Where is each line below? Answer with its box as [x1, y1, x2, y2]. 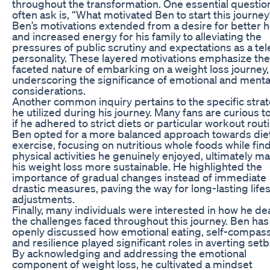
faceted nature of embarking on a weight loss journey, [12, 61, 269, 75]
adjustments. [12, 192, 75, 206]
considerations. [12, 83, 86, 97]
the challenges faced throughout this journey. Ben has [12, 213, 269, 227]
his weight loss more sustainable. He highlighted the [12, 159, 262, 173]
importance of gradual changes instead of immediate [12, 170, 266, 184]
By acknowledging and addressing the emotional [12, 246, 246, 260]
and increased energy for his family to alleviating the [12, 29, 262, 43]
